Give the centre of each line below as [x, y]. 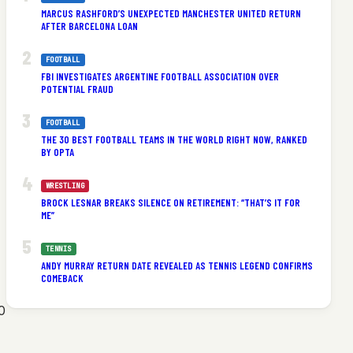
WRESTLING [65, 186]
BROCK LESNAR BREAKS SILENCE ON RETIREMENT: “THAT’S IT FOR [170, 203]
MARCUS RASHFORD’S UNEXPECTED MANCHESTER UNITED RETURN [171, 14]
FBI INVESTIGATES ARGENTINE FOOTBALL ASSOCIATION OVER [160, 77]
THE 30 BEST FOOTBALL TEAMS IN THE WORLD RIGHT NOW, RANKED [174, 140]
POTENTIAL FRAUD [77, 89]
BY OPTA [57, 152]
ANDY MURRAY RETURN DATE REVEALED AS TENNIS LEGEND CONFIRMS [176, 266]
